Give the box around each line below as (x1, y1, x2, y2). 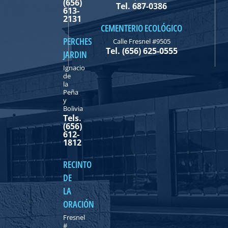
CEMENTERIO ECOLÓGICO (101, 22, 183, 35)
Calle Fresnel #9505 (112, 37, 170, 46)
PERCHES (63, 35, 92, 47)
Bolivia (63, 103, 83, 113)
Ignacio (63, 63, 85, 72)
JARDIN (63, 48, 87, 61)
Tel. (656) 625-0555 (105, 45, 178, 57)
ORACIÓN (63, 198, 94, 211)
